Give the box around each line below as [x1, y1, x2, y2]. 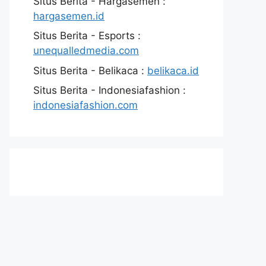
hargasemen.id [33, 9, 104, 22]
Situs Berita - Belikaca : [33, 64, 147, 77]
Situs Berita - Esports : [33, 30, 141, 42]
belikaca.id [147, 64, 199, 77]
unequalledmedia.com [33, 45, 139, 57]
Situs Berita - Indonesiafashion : [33, 84, 186, 97]
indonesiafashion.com [33, 99, 138, 112]
